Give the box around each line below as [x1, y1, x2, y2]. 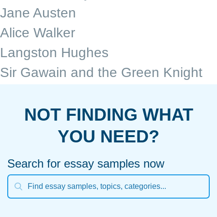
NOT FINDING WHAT [24, 105, 193, 125]
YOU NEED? [58, 126, 159, 147]
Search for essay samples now [7, 157, 164, 170]
